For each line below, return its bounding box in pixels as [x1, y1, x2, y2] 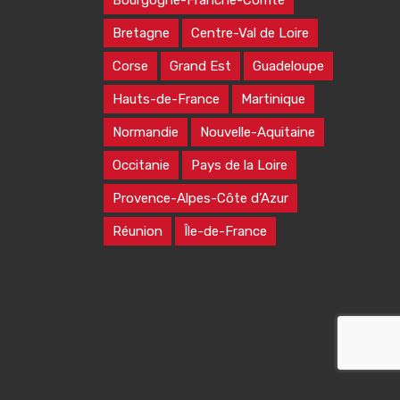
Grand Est [170, 58, 231, 74]
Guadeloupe [253, 58, 324, 74]
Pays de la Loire [191, 157, 287, 173]
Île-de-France [184, 223, 267, 239]
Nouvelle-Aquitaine [200, 124, 315, 140]
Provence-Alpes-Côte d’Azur [112, 190, 288, 206]
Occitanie [112, 157, 170, 173]
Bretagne [112, 25, 170, 41]
